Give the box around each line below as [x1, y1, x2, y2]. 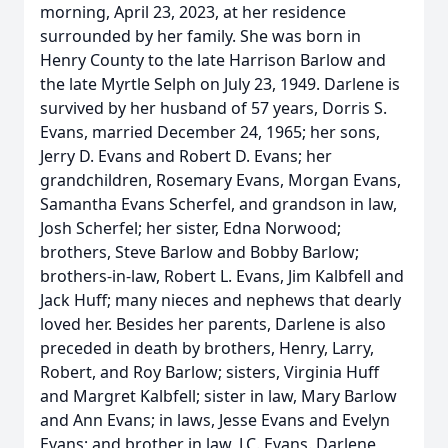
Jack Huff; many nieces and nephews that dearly [40, 289, 401, 311]
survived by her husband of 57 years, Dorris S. [40, 97, 387, 119]
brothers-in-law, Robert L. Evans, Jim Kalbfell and [40, 265, 404, 287]
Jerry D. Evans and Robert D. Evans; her [40, 145, 332, 167]
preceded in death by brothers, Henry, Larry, [40, 337, 374, 359]
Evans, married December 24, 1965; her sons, [40, 121, 380, 143]
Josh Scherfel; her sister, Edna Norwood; [40, 217, 341, 239]
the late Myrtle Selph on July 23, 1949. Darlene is [40, 73, 400, 95]
